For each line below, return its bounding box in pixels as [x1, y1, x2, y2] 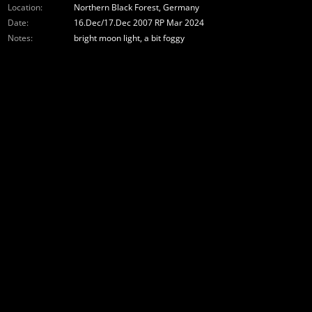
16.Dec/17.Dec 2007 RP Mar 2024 [74, 17, 206, 29]
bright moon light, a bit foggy [74, 32, 187, 44]
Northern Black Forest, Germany [74, 1, 201, 13]
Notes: [8, 32, 33, 44]
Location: [8, 1, 42, 13]
